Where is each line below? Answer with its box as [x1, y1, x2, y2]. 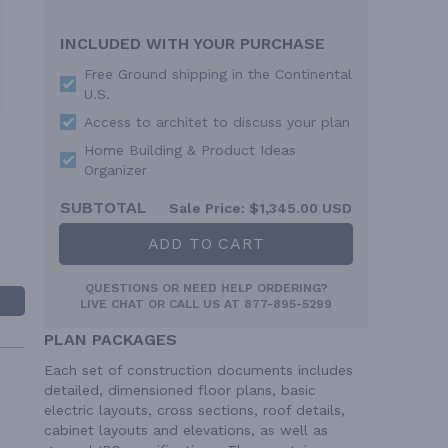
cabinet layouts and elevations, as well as [44, 421, 328, 438]
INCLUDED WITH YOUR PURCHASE [60, 33, 325, 53]
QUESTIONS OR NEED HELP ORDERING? [84, 280, 328, 295]
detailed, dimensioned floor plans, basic [44, 381, 316, 398]
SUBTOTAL [60, 197, 147, 217]
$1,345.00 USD [245, 199, 352, 216]
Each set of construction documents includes [44, 361, 353, 378]
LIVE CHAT [80, 296, 144, 311]
